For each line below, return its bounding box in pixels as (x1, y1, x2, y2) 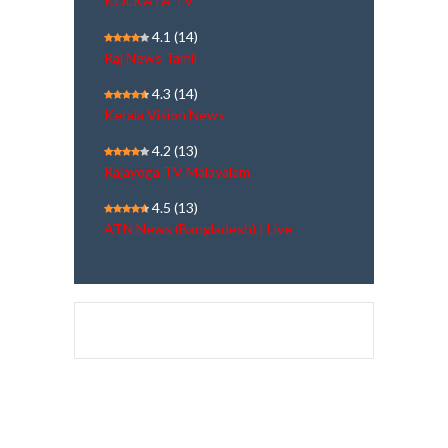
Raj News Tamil (104, 49, 197, 67)
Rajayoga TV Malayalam (104, 163, 250, 181)
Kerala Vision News (104, 106, 225, 124)
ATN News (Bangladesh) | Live (104, 220, 292, 238)
